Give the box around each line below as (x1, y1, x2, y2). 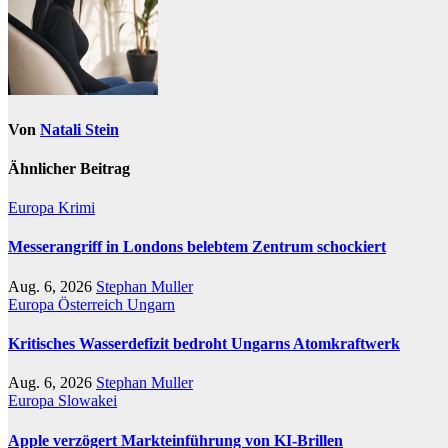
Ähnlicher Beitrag (8, 159, 130, 177)
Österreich (58, 295, 127, 313)
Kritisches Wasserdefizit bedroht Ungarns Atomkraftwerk (8, 335, 400, 352)
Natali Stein (40, 120, 119, 138)
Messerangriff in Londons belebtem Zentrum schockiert (8, 238, 386, 256)
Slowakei (58, 392, 117, 410)
